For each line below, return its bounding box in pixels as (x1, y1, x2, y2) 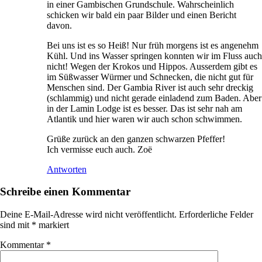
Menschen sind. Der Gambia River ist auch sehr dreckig (47, 82, 253, 92)
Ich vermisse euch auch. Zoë (47, 144, 152, 154)
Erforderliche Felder (179, 209, 253, 220)
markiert (36, 220, 69, 230)
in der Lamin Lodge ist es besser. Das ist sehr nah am (47, 103, 242, 113)
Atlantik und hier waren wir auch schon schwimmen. (47, 113, 242, 124)
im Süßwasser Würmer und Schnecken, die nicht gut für (47, 71, 253, 82)
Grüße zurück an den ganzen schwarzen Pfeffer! (47, 133, 225, 144)
